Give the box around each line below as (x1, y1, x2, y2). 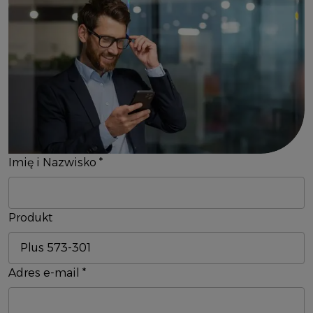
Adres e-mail (8, 266, 82, 280)
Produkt (8, 211, 52, 225)
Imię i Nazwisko (8, 156, 99, 170)
